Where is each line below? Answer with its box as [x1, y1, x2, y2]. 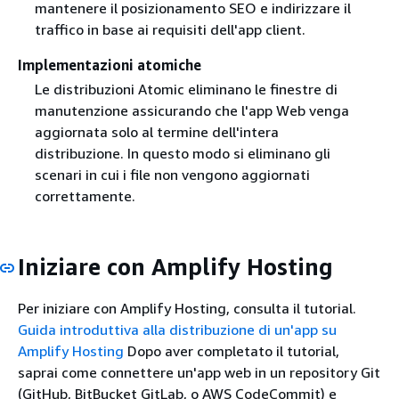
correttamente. [34, 186, 135, 205]
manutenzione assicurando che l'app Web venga [34, 101, 349, 119]
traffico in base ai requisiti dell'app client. [34, 20, 305, 38]
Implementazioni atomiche [18, 55, 201, 74]
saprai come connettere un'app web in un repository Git [18, 363, 380, 382]
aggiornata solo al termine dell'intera [34, 122, 279, 141]
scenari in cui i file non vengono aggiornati [34, 165, 310, 183]
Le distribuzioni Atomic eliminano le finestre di [34, 79, 338, 98]
